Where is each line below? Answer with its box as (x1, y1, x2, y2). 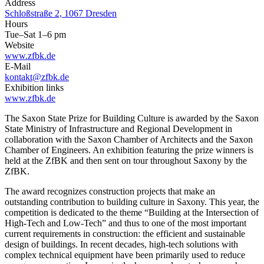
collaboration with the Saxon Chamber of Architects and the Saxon (5, 134, 253, 145)
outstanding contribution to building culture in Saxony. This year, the (5, 197, 259, 207)
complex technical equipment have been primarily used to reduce (5, 250, 245, 260)
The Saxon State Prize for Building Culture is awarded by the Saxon (5, 113, 259, 124)
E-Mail (5, 61, 31, 72)
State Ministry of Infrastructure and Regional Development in (5, 124, 232, 134)
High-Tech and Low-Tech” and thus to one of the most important (5, 218, 246, 229)
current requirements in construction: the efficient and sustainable (5, 229, 245, 239)
